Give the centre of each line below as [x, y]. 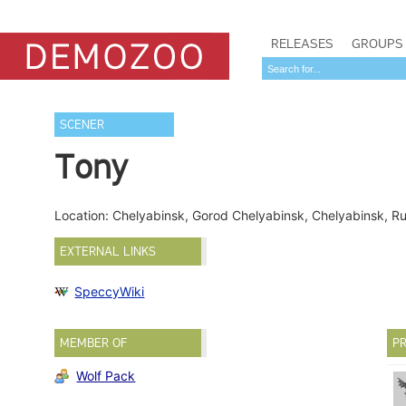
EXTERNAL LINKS [108, 251]
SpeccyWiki [110, 292]
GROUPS [377, 43]
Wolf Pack [106, 375]
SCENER [82, 125]
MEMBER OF [94, 343]
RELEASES [302, 43]
